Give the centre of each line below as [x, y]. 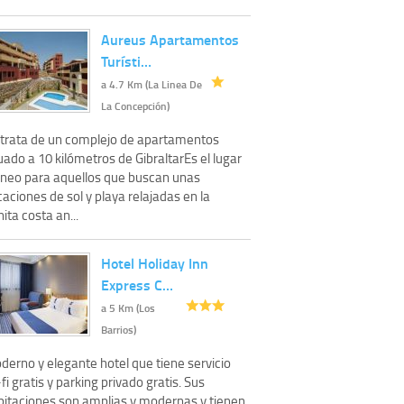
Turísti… [126, 60]
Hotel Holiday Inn [155, 262]
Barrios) [119, 329]
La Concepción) [135, 106]
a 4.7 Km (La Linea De [151, 84]
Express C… [137, 284]
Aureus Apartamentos [170, 39]
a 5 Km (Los [128, 308]
